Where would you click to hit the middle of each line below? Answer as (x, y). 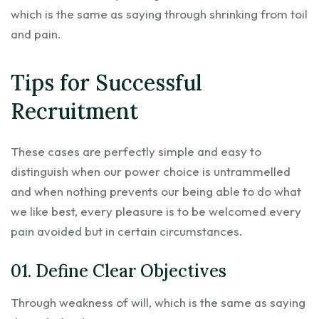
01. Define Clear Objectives (119, 271)
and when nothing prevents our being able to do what (156, 191)
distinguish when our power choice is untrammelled (151, 171)
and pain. (36, 33)
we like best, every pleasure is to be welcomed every (156, 211)
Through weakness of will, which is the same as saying (158, 302)
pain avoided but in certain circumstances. (127, 231)
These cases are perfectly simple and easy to (136, 151)
